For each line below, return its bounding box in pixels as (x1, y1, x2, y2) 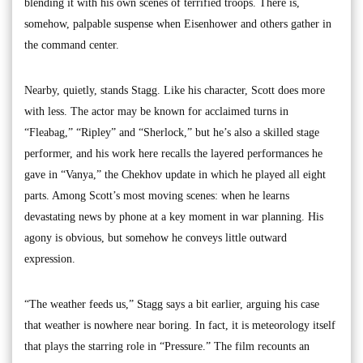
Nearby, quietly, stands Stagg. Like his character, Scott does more (24, 83, 325, 96)
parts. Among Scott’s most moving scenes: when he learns (24, 189, 289, 202)
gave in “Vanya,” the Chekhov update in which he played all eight (24, 168, 326, 181)
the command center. (24, 38, 119, 51)
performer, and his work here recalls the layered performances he (24, 147, 322, 160)
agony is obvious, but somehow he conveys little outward (24, 231, 287, 244)
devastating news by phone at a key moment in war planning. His (24, 210, 323, 223)
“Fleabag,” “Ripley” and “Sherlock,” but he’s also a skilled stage (24, 126, 319, 139)
